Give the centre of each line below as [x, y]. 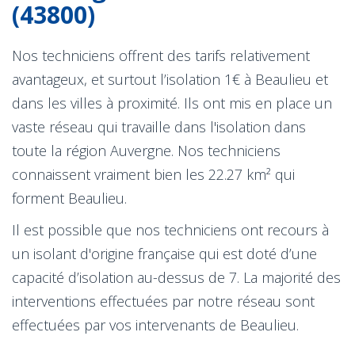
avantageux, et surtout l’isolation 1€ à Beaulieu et [170, 79]
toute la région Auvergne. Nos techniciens [146, 150]
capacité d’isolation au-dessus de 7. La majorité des [176, 277]
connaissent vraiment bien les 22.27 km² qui [153, 174]
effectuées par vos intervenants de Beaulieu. [155, 324]
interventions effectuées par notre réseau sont [163, 301]
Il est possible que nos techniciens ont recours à [170, 229]
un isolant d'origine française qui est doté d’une [164, 253]
